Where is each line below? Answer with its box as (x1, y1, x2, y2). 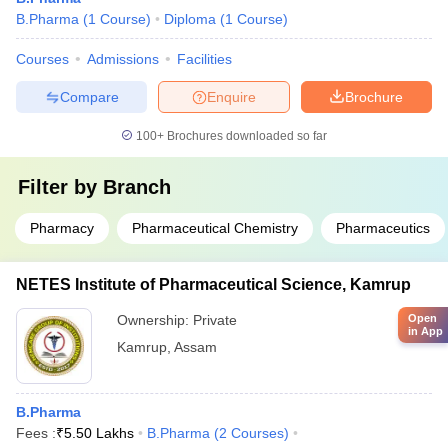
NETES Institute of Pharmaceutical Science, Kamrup (16, 276, 411, 293)
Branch (103, 176, 171, 198)
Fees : (16, 425, 56, 441)
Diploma (164, 11, 216, 27)
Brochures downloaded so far (164, 129, 327, 143)
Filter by (18, 176, 103, 198)
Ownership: (117, 312, 193, 328)
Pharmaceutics (336, 220, 430, 236)
